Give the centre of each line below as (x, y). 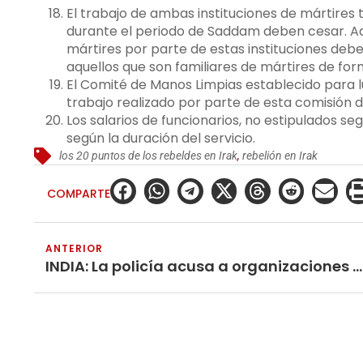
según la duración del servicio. (161, 138)
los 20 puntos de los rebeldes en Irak (149, 155)
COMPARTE (79, 194)
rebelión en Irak (280, 155)
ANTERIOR (74, 249)
